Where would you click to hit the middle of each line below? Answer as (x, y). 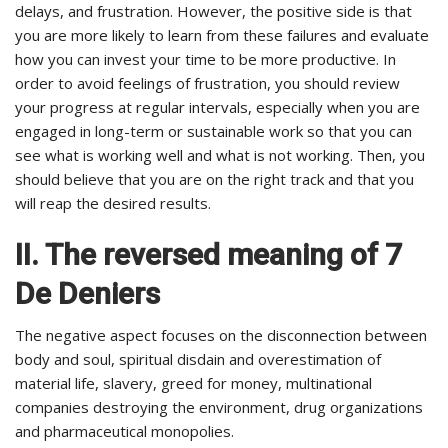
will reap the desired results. (113, 202)
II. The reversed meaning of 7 (208, 254)
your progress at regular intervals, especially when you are (217, 106)
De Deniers (87, 293)
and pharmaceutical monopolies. (124, 430)
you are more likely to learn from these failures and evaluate (222, 34)
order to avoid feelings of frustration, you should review (207, 82)
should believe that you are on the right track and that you (214, 178)
